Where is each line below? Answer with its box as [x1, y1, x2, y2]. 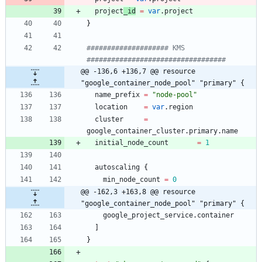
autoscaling [95, 163, 140, 172]
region [168, 103, 193, 112]
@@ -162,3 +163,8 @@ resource [81, 188, 195, 196]
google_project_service [103, 211, 193, 220]
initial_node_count [95, 139, 168, 147]
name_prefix [95, 91, 140, 99]
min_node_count [103, 175, 160, 184]
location [95, 103, 127, 112]
